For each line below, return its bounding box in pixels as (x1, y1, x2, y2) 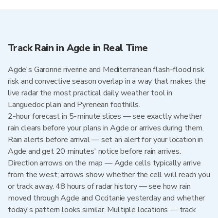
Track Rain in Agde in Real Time (8, 41, 148, 54)
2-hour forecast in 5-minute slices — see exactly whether (8, 111, 202, 122)
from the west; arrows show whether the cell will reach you (8, 169, 210, 180)
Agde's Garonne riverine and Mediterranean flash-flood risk (8, 64, 204, 75)
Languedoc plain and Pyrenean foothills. (8, 99, 140, 110)
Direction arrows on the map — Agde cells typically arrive (8, 158, 201, 168)
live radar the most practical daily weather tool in (8, 88, 172, 98)
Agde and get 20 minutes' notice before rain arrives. (8, 146, 181, 157)
